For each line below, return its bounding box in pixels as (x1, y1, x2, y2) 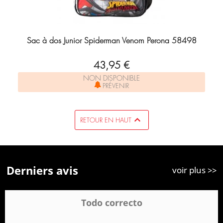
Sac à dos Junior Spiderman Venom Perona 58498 (26, 35, 197, 46)
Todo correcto (81, 197, 142, 209)
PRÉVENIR (103, 81, 129, 90)
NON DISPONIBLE (83, 73, 140, 83)
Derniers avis (6, 163, 78, 178)
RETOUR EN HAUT (80, 115, 131, 124)
